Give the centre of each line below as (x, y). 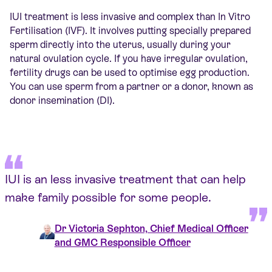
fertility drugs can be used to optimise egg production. (130, 73)
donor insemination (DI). (62, 101)
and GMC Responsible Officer (122, 243)
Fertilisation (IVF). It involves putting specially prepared (130, 31)
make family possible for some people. (108, 198)
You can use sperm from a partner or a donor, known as (131, 87)
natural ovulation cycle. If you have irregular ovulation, (129, 59)
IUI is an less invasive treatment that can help (125, 179)
